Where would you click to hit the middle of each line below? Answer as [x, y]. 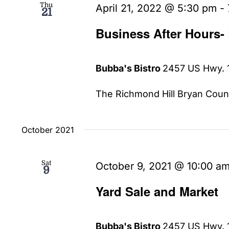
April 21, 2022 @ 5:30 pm [156, 8]
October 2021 [48, 130]
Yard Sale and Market [157, 191]
